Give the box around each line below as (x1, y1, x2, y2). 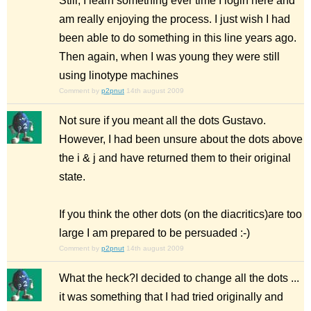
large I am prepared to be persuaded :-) (59, 227, 250, 239)
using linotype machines (59, 69, 178, 81)
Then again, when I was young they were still (59, 51, 280, 62)
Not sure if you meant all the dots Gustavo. (59, 115, 266, 126)
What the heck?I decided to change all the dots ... (59, 272, 299, 284)
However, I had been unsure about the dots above (59, 133, 303, 145)
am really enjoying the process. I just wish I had (59, 13, 290, 25)
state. (59, 171, 85, 183)
